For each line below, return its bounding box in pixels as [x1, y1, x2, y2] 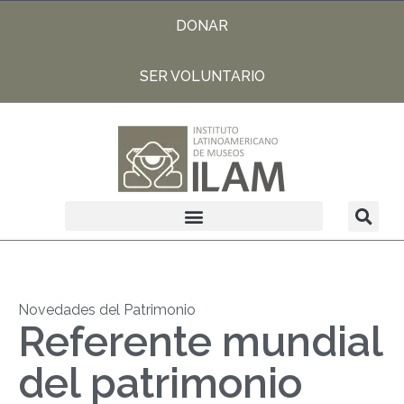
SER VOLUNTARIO [139, 68, 265, 85]
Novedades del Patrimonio [18, 301, 196, 318]
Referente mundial [18, 317, 382, 366]
